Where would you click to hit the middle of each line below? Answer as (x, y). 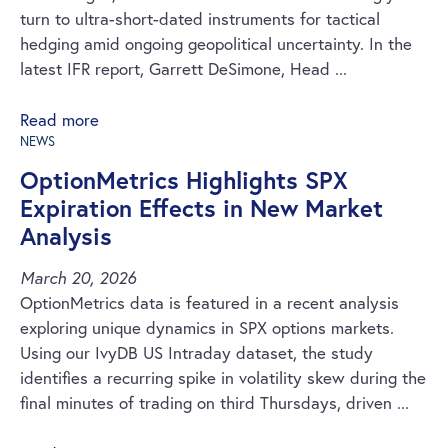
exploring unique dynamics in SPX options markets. (207, 327)
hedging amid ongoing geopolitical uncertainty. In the (216, 43)
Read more (59, 119)
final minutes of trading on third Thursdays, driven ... (214, 402)
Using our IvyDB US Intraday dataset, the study (196, 352)
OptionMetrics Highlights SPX (184, 180)
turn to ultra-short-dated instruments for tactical (200, 18)
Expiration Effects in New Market (201, 208)
